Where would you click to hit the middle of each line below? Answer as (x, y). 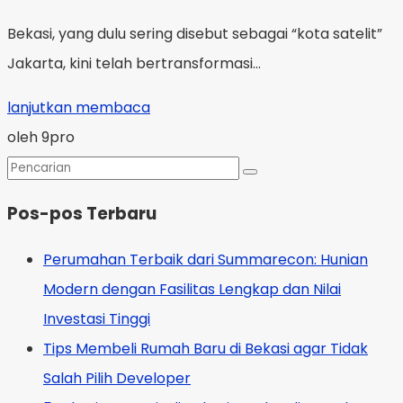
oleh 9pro (41, 137)
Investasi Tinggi (97, 319)
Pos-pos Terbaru (82, 213)
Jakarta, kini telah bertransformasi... (134, 63)
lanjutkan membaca (79, 107)
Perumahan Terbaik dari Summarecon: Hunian (206, 260)
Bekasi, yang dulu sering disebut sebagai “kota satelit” (195, 34)
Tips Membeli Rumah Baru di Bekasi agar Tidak (206, 349)
